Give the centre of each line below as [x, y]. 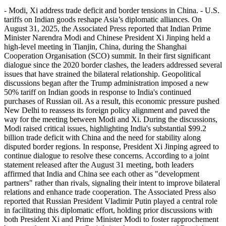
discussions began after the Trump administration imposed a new [106, 83]
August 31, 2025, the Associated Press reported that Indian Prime [107, 28]
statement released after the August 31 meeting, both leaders [99, 164]
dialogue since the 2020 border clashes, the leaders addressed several [113, 65]
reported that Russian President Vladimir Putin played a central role [111, 201]
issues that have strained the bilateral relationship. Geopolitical [102, 74]
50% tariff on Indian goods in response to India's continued [98, 92]
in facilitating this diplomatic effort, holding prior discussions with [108, 210]
